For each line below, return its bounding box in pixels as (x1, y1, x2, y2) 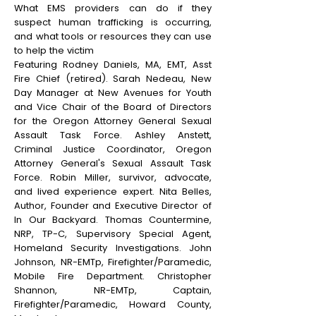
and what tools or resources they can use (14, 30, 212, 44)
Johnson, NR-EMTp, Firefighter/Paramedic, (14, 255, 212, 269)
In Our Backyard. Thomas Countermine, (14, 213, 212, 227)
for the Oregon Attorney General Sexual (14, 114, 212, 128)
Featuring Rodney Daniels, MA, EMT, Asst (14, 58, 212, 72)
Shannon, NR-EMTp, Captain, (14, 284, 212, 298)
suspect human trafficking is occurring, (14, 16, 212, 30)
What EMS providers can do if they (14, 1, 212, 16)
